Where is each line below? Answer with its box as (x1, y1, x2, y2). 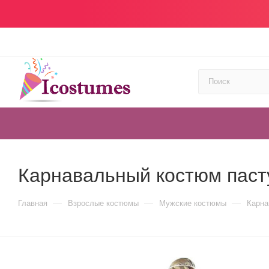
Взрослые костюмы (68, 198, 139, 208)
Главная (18, 198, 47, 208)
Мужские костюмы (159, 198, 226, 208)
